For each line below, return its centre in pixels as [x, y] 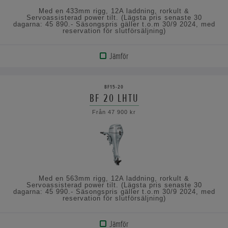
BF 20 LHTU [114, 98]
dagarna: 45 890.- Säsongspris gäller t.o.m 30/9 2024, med [114, 24]
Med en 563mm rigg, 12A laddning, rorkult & [114, 179]
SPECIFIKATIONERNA [44, 121]
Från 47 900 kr [114, 112]
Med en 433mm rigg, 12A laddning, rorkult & [114, 11]
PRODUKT [33, 80]
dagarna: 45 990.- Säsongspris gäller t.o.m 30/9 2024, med [114, 192]
